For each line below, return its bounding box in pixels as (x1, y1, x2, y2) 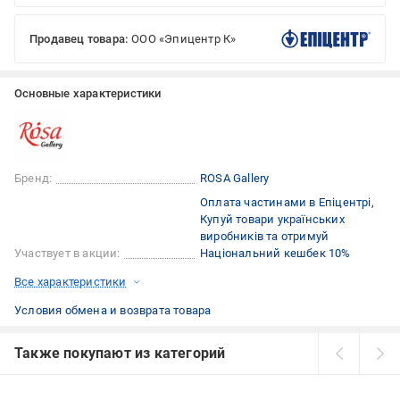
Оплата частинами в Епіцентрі (200, 196, 371, 210)
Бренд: (14, 171, 53, 186)
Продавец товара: (29, 32, 129, 46)
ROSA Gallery (200, 171, 270, 186)
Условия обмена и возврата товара (14, 304, 212, 318)
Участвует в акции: (14, 246, 121, 261)
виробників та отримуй (200, 229, 329, 244)
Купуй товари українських (200, 212, 345, 227)
